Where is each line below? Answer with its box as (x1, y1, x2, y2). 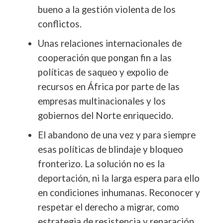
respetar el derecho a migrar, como (37, 202, 179, 213)
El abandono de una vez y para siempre (37, 129, 196, 140)
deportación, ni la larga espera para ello (37, 173, 200, 184)
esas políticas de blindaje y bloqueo (37, 144, 183, 155)
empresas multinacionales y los (37, 96, 166, 107)
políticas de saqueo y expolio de (37, 67, 168, 78)
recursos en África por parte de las (37, 81, 180, 92)
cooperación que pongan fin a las (37, 52, 172, 63)
